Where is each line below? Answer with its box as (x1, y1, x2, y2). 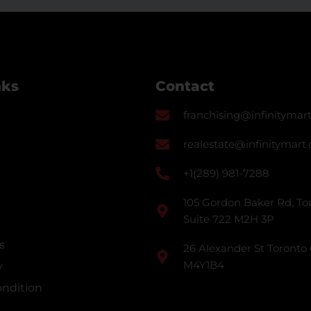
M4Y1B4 (183, 258, 224, 271)
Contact (155, 78, 215, 94)
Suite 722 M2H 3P (183, 212, 274, 226)
